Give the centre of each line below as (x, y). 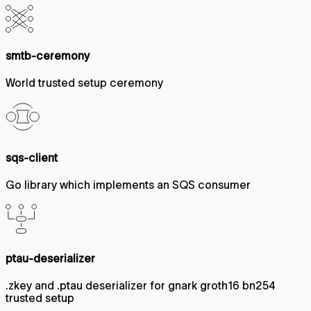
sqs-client (32, 157)
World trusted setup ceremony (84, 83)
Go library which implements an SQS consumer (128, 184)
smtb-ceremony (48, 56)
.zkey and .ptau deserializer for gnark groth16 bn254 (141, 286)
